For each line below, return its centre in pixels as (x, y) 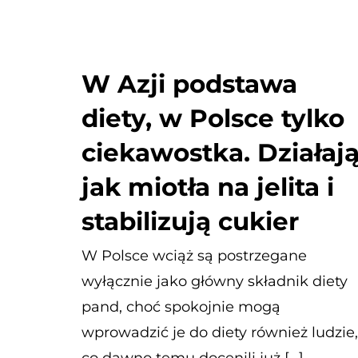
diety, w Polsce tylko (213, 119)
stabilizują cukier (190, 222)
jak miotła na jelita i (208, 187)
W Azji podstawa (189, 84)
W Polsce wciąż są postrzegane (194, 256)
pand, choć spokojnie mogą (181, 307)
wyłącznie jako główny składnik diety (215, 282)
